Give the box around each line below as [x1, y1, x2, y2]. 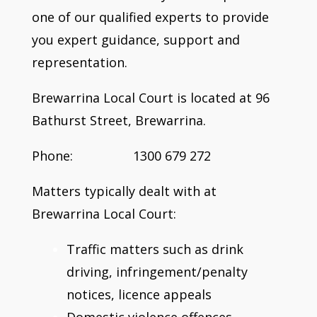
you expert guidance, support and [31, 30, 240, 48]
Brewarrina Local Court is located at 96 [31, 88, 270, 106]
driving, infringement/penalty [66, 263, 248, 280]
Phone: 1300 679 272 [31, 146, 211, 164]
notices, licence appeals [66, 285, 212, 303]
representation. [31, 53, 127, 71]
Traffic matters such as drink [66, 240, 243, 258]
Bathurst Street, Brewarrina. [31, 111, 209, 129]
